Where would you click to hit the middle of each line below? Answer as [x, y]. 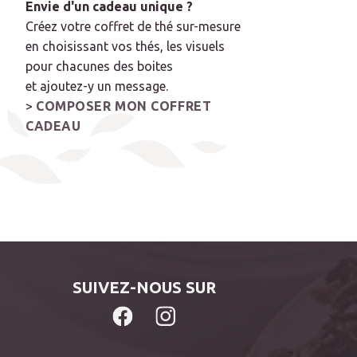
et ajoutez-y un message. [97, 86]
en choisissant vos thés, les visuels [125, 47]
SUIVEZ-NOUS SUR [145, 288]
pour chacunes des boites [99, 67]
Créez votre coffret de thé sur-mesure [133, 27]
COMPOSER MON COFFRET [124, 106]
